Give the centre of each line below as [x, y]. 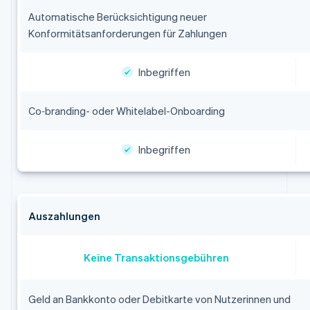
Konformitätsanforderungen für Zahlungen [127, 34]
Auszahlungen [64, 216]
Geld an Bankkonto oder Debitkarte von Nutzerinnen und [159, 299]
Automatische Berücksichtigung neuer [117, 17]
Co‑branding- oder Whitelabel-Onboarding [126, 111]
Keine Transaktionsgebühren [156, 258]
